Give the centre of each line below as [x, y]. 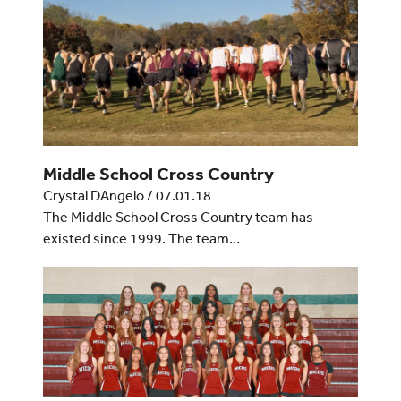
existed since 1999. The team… [141, 239]
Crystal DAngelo [93, 196]
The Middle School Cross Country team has [178, 217]
